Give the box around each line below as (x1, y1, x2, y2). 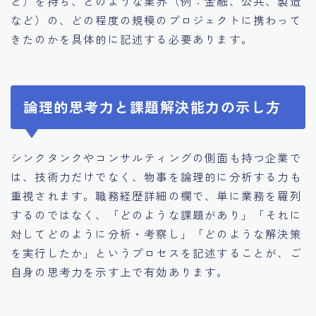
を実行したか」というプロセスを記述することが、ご (11, 245, 302, 261)
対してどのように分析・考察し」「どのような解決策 (11, 226, 302, 242)
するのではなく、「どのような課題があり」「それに (11, 207, 302, 223)
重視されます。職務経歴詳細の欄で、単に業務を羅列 (11, 188, 302, 204)
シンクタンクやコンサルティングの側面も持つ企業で (11, 150, 302, 166)
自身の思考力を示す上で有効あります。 (11, 264, 229, 280)
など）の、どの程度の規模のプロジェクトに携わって (11, 11, 302, 28)
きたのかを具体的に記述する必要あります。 (11, 30, 253, 47)
